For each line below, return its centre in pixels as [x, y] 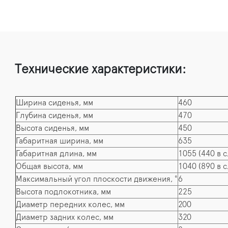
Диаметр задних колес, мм [65, 217]
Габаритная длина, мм [56, 153]
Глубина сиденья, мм [54, 115]
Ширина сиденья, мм [54, 103]
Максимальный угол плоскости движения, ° [97, 179]
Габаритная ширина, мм [60, 141]
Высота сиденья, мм [52, 128]
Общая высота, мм [49, 166]
